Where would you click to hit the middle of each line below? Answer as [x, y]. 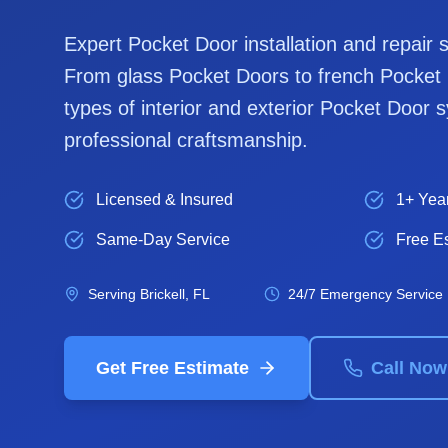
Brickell [162, 294]
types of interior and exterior [192, 108]
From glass [116, 76]
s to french [329, 76]
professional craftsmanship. [186, 140]
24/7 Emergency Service [365, 294]
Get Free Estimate [172, 368]
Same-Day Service [163, 239]
